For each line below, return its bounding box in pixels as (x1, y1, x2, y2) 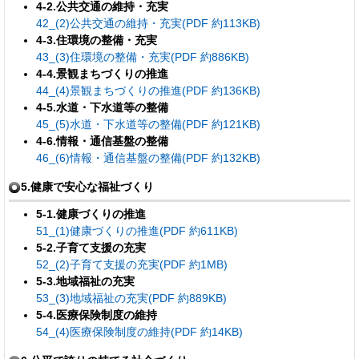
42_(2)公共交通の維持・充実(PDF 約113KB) (35, 16, 260, 30)
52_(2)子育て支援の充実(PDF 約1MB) (35, 257, 228, 271)
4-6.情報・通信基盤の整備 (35, 134, 168, 147)
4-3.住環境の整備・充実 (35, 33, 157, 46)
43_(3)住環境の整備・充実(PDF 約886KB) (35, 50, 249, 63)
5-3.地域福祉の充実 (35, 274, 135, 288)
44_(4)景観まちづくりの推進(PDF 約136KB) (35, 83, 260, 97)
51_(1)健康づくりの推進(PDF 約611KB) (35, 224, 238, 237)
